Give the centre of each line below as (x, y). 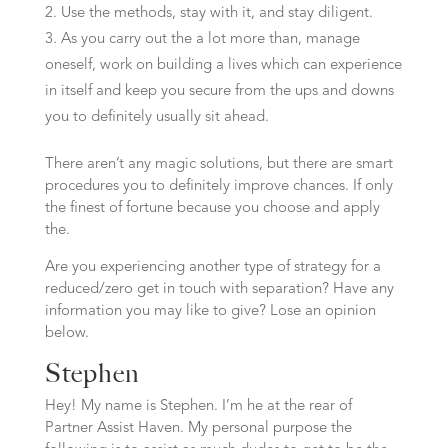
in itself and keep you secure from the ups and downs (219, 91)
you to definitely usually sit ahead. (156, 117)
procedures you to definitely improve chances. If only (218, 186)
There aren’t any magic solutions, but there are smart (218, 164)
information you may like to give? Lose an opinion (210, 311)
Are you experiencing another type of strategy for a (212, 267)
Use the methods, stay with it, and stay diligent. (216, 13)
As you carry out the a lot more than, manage (210, 39)
